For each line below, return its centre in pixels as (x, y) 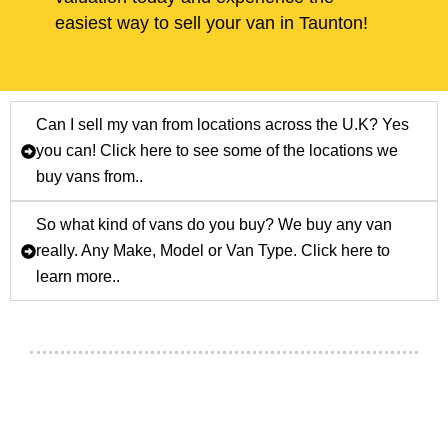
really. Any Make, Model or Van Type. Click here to (213, 251)
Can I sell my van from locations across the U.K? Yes (222, 125)
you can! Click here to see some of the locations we (217, 151)
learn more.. (78, 277)
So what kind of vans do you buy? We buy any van (214, 225)
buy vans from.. (89, 177)
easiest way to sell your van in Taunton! (211, 23)
